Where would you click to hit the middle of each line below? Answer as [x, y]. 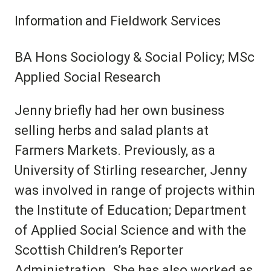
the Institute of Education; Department [130, 210]
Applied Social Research [87, 77]
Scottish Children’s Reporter [99, 250]
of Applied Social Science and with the [130, 230]
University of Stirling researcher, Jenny [131, 170]
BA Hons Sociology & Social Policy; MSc [135, 57]
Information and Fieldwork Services [118, 21]
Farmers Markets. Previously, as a [115, 150]
